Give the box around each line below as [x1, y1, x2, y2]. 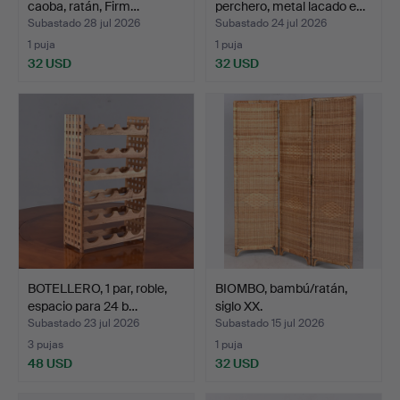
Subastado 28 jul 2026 [28, 15, 140, 30]
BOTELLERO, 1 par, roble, [28, 279, 167, 296]
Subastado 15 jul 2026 [215, 315, 324, 330]
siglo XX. [215, 297, 262, 314]
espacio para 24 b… [28, 297, 137, 314]
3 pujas [28, 337, 63, 352]
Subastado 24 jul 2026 [215, 15, 327, 30]
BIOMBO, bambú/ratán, [215, 279, 347, 296]
